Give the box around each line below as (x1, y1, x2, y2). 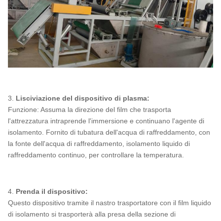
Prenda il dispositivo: (16, 187, 88, 195)
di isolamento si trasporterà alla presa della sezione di (8, 210, 176, 218)
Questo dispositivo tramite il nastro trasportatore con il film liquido (8, 198, 211, 207)
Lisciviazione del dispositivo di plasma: (16, 94, 149, 102)
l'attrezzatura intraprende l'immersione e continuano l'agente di (8, 116, 204, 125)
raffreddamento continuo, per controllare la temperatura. (8, 150, 184, 159)
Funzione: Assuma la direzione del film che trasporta (8, 105, 171, 113)
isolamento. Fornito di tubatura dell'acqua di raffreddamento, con (8, 128, 210, 136)
